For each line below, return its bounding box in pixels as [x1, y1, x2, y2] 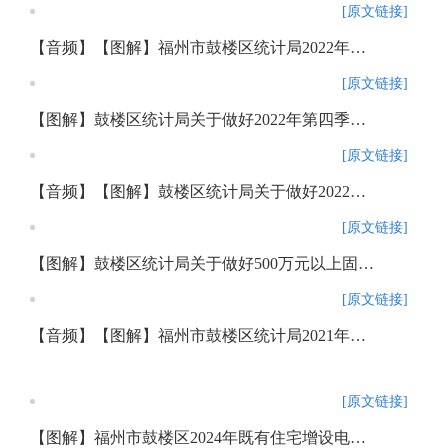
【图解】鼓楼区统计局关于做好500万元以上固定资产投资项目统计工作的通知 [358, 255, 374, 272]
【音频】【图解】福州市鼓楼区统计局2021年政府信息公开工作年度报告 [350, 327, 366, 344]
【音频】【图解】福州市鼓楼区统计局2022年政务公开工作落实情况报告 [350, 39, 366, 56]
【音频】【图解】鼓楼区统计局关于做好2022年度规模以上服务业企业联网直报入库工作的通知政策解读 [350, 183, 366, 200]
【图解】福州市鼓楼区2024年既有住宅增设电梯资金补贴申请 [350, 429, 366, 446]
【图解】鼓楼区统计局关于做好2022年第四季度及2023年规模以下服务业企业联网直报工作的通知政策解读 [350, 111, 366, 128]
